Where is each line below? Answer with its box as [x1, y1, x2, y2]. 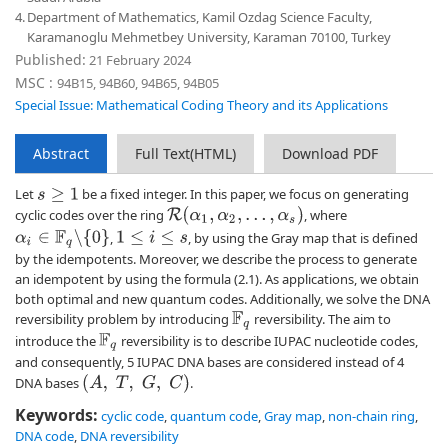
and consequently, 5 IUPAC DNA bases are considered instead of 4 [15, 353, 404, 372]
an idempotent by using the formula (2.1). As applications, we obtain [15, 269, 419, 288]
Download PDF [282, 144, 378, 164]
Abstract [33, 144, 89, 164]
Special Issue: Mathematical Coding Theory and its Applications [15, 96, 388, 115]
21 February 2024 [86, 51, 191, 70]
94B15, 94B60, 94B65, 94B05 [57, 74, 219, 93]
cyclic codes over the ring [15, 205, 167, 224]
